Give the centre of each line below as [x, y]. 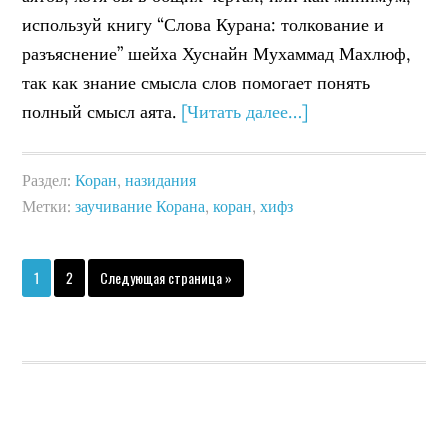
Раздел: [49, 179]
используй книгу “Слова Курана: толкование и [203, 24]
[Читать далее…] [245, 111]
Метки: [49, 205]
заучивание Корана [140, 205]
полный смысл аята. [102, 111]
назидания [161, 179]
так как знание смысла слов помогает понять [196, 82]
